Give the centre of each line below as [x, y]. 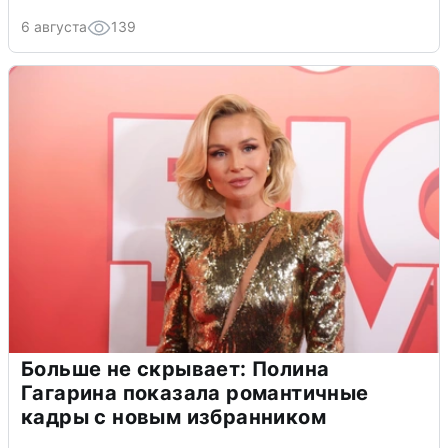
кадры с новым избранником [173, 416]
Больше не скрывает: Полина [175, 368]
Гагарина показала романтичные [195, 392]
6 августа [54, 26]
